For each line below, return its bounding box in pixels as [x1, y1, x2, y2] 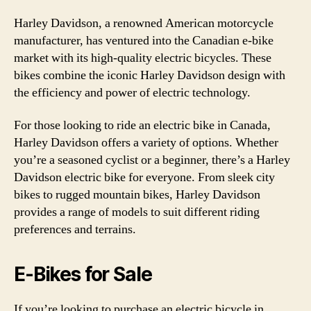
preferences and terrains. [14, 221, 136, 237]
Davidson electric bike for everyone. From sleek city [14, 169, 275, 185]
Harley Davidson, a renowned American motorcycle [14, 15, 274, 31]
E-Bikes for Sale [14, 262, 152, 286]
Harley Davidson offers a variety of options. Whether [14, 135, 278, 151]
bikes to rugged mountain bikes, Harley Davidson [14, 187, 260, 203]
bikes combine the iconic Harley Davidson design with [14, 67, 285, 83]
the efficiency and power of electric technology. [14, 84, 251, 101]
